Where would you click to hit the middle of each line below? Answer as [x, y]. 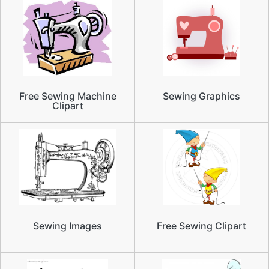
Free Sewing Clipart [201, 226]
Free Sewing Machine [68, 96]
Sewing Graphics [201, 96]
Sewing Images [68, 226]
